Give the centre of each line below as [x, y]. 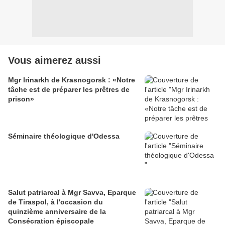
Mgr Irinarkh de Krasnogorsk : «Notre [72, 80]
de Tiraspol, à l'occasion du [55, 202]
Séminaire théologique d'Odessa [64, 136]
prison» [21, 99]
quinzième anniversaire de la [57, 212]
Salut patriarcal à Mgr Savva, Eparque [72, 193]
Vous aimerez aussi [54, 61]
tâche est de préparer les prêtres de [69, 90]
